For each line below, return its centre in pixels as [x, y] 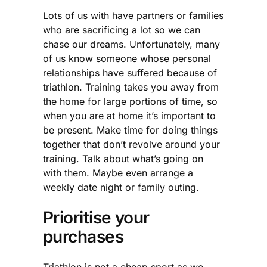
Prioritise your [96, 217]
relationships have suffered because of [130, 72]
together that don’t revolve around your [131, 144]
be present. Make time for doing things [130, 130]
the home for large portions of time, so [130, 101]
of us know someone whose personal [127, 58]
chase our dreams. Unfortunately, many [131, 44]
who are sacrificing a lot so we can [122, 30]
